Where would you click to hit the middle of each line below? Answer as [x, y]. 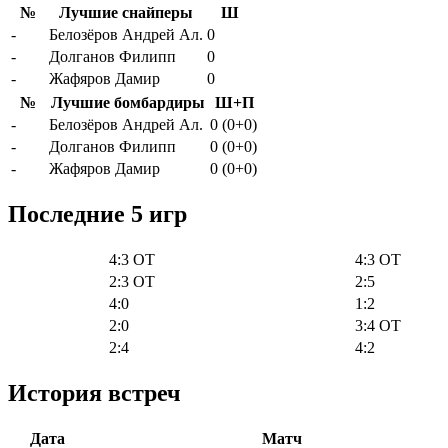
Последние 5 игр [97, 213]
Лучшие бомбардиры [127, 102]
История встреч [94, 392]
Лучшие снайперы [126, 12]
